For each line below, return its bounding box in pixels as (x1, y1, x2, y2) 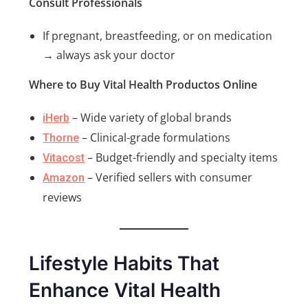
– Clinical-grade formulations (79, 130, 231, 146)
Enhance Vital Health (29, 278, 221, 302)
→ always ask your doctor (43, 47, 176, 63)
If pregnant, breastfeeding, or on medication (43, 28, 273, 44)
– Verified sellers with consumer (85, 170, 253, 186)
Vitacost (43, 151, 85, 165)
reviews (43, 190, 82, 206)
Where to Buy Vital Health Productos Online (29, 77, 258, 93)
